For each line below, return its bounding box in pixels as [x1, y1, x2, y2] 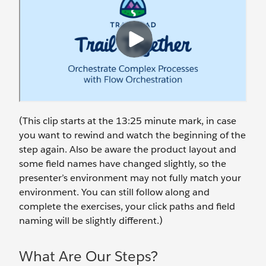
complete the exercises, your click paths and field [19, 200, 235, 213]
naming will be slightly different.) [19, 214, 163, 227]
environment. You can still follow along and [19, 186, 210, 198]
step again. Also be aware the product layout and [19, 143, 236, 156]
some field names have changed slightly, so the [19, 157, 226, 170]
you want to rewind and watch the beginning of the [19, 129, 246, 141]
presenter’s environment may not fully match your [19, 172, 241, 184]
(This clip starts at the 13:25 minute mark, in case [19, 115, 236, 127]
